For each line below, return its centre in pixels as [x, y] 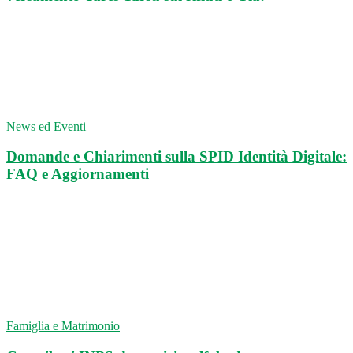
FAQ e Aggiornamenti [78, 174]
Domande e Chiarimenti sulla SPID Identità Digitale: [176, 157]
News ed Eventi [46, 126]
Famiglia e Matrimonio [63, 326]
